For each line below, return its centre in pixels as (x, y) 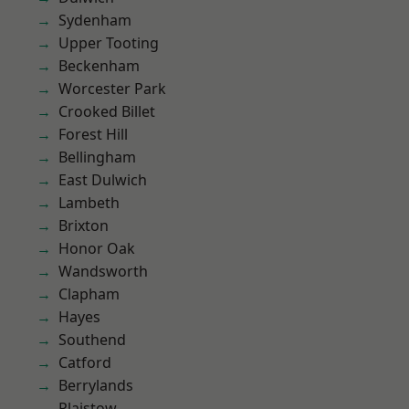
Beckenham (99, 66)
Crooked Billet (107, 111)
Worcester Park (112, 89)
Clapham (89, 294)
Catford (85, 362)
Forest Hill (93, 134)
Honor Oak (97, 248)
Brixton (84, 225)
